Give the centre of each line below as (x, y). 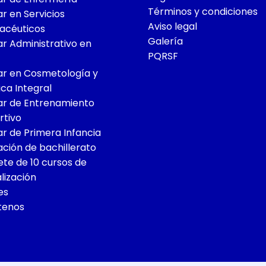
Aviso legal (172, 26)
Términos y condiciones (203, 11)
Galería (165, 41)
